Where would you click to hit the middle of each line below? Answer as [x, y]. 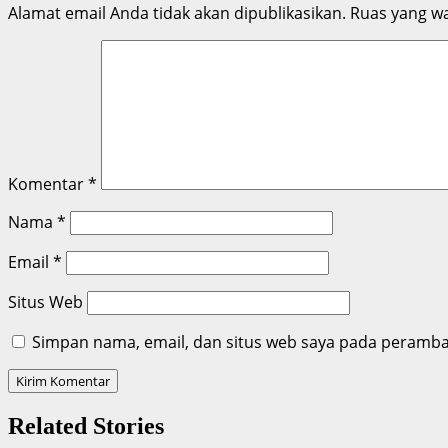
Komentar [48, 184]
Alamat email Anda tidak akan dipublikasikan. [177, 13]
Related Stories [86, 426]
